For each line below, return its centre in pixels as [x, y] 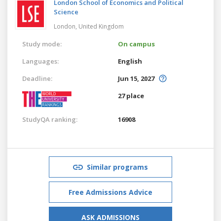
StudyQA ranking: [50, 119]
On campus [136, 44]
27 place [131, 95]
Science [66, 12]
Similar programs [117, 167]
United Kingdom [101, 26]
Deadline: [37, 78]
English [130, 61]
